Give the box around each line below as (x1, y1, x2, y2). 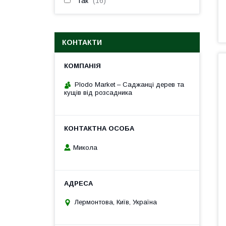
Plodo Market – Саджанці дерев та (75, 81, 184, 88)
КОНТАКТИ (62, 38, 102, 46)
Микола (73, 143, 97, 151)
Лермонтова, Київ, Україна (75, 198, 157, 206)
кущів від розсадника (64, 89, 132, 96)
